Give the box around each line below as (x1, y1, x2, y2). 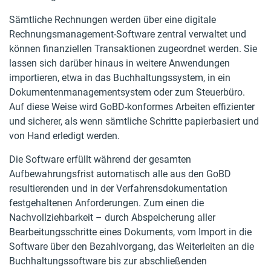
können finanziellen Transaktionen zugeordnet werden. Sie (9, 43, 257, 54)
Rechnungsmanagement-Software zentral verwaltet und (9, 28, 246, 40)
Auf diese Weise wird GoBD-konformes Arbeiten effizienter (9, 101, 255, 113)
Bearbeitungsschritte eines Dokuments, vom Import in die (9, 226, 252, 238)
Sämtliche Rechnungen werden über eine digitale (9, 14, 216, 25)
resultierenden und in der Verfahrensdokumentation (9, 183, 227, 194)
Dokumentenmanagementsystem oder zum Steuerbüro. (9, 87, 245, 98)
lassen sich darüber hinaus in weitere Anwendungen (9, 57, 230, 69)
